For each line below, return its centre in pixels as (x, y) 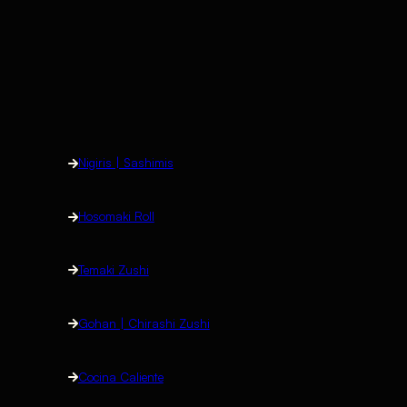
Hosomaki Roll (116, 217)
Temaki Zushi (113, 269)
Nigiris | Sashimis (125, 163)
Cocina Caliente (120, 377)
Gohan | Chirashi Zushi (144, 323)
